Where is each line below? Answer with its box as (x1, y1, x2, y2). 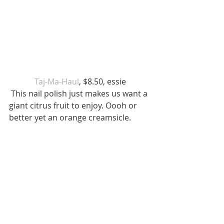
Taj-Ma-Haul (34, 76, 79, 87)
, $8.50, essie (78, 76, 128, 87)
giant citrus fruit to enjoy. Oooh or (9, 100, 139, 111)
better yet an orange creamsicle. (9, 112, 133, 123)
